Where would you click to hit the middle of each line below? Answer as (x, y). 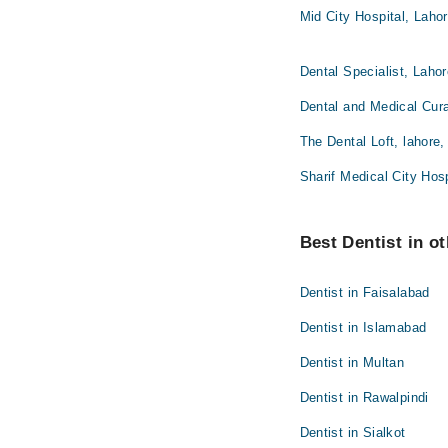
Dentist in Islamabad (363, 328)
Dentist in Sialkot (352, 433)
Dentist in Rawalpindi (364, 398)
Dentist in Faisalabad (364, 293)
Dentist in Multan (352, 363)
